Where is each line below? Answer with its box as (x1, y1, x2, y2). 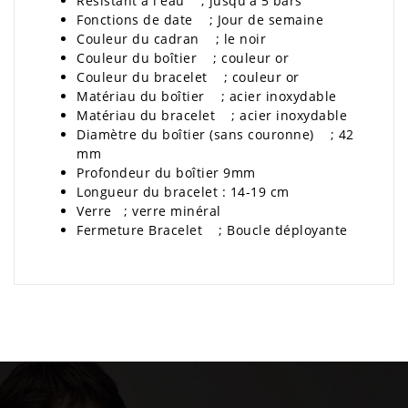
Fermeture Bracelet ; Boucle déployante (76, 220, 348, 239)
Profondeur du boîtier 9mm (76, 163, 256, 181)
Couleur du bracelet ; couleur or (76, 67, 300, 86)
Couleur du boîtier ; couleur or (76, 48, 289, 66)
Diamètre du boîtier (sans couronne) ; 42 (76, 125, 354, 143)
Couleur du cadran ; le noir (76, 29, 266, 47)
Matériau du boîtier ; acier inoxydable (76, 87, 337, 105)
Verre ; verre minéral (76, 201, 221, 219)
